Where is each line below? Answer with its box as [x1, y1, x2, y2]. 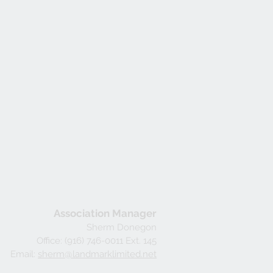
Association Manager [54, 207, 157, 219]
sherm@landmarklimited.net [38, 249, 157, 260]
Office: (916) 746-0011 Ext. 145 [37, 235, 157, 246]
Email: [10, 249, 38, 260]
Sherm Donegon [87, 222, 157, 233]
